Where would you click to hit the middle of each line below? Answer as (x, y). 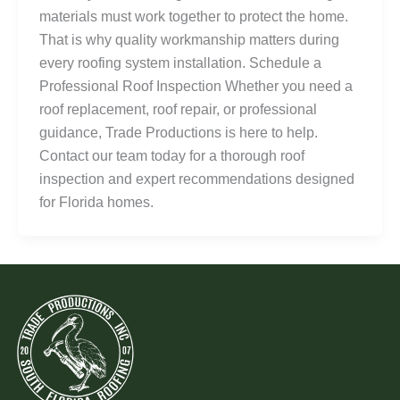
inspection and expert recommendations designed (197, 179)
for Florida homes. (96, 203)
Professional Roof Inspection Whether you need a (196, 87)
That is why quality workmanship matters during (189, 40)
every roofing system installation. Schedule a (180, 63)
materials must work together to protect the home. (194, 17)
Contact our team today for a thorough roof (172, 156)
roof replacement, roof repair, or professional (178, 110)
